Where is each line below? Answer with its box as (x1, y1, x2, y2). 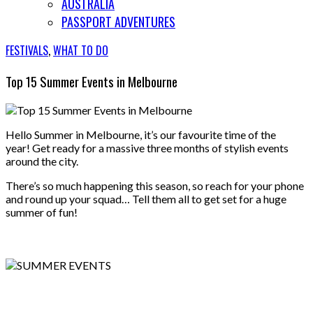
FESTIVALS (6, 42, 48, 59)
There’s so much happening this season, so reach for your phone (6, 179, 304, 193)
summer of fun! (6, 205, 78, 219)
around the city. (6, 154, 78, 168)
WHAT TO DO (53, 42, 108, 59)
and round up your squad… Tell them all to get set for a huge (6, 192, 286, 206)
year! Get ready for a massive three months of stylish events (6, 141, 289, 155)
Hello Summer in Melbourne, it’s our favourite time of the (6, 128, 15, 142)
